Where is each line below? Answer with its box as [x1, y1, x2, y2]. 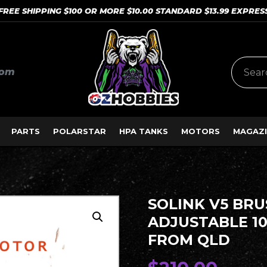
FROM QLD [147, 231, 230, 249]
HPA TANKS [119, 126, 168, 136]
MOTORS [181, 126, 220, 136]
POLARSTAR [52, 126, 106, 136]
